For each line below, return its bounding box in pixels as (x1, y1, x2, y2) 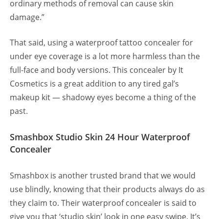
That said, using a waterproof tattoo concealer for (10, 37, 193, 48)
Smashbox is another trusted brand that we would (10, 170, 196, 181)
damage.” (10, 12, 44, 23)
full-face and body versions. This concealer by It (10, 65, 183, 76)
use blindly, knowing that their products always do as (10, 184, 205, 195)
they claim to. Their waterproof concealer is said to (10, 197, 197, 209)
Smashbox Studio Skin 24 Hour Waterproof (10, 131, 190, 143)
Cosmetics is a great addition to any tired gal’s (10, 78, 179, 89)
